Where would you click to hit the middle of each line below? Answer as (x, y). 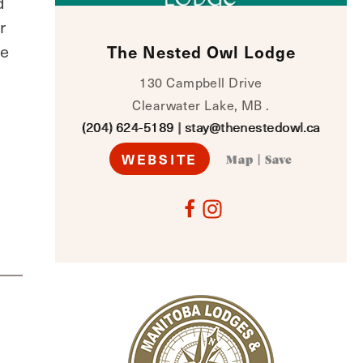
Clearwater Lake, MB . (201, 105)
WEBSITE (160, 159)
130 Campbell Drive (201, 82)
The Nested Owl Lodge (201, 52)
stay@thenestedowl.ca (252, 127)
